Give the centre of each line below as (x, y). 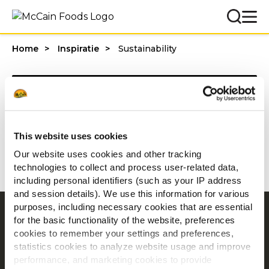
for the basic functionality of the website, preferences (125, 220)
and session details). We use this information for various (132, 193)
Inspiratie (78, 49)
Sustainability (147, 49)
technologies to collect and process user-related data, (126, 167)
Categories (68, 87)
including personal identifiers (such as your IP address (128, 180)
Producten (134, 236)
